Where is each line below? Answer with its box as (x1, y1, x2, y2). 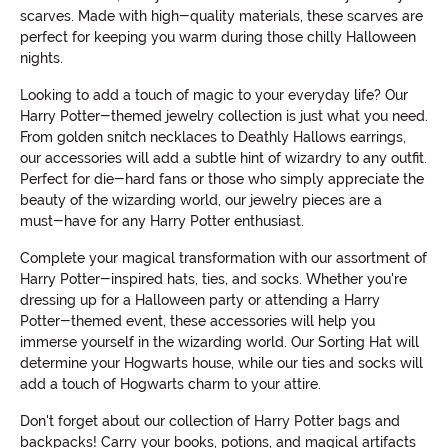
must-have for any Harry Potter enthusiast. (20, 212, 304, 229)
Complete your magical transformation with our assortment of (20, 249, 427, 266)
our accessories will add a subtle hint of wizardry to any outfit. (20, 149, 427, 166)
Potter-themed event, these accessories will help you (20, 312, 375, 329)
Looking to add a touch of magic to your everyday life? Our (20, 86, 408, 103)
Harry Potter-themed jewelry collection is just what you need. (20, 107, 428, 124)
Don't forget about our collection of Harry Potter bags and (20, 412, 400, 429)
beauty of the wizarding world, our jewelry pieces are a (20, 191, 382, 208)
